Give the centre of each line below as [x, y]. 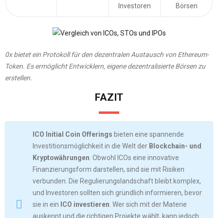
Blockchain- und [175, 146]
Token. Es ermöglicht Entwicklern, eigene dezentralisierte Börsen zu [105, 66]
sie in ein [46, 205]
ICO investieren [85, 205]
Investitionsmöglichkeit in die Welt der [91, 146]
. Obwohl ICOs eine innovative [134, 158]
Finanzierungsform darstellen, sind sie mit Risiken [109, 170]
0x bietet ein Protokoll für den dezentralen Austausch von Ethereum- [107, 55]
